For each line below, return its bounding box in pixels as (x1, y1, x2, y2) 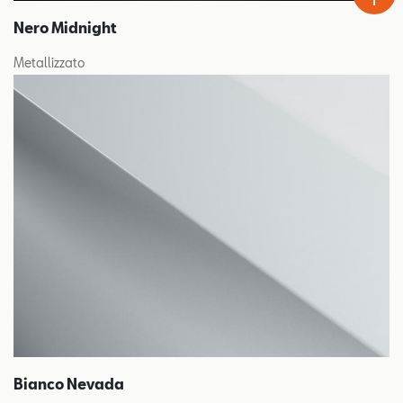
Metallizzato (13, 55, 85, 70)
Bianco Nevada (13, 374, 124, 392)
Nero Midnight (13, 19, 117, 36)
